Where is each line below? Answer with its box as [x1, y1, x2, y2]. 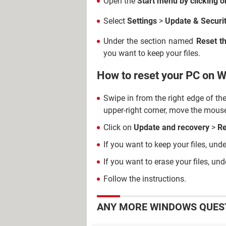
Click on [103, 122, 134, 132]
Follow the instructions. [103, 174, 186, 184]
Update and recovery [134, 122, 209, 132]
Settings [127, 16, 159, 26]
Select [103, 16, 127, 26]
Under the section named [103, 36, 196, 46]
